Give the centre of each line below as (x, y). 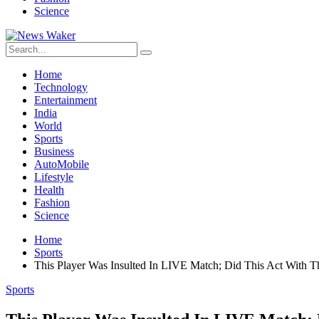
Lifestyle (54, 177)
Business (54, 151)
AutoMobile (62, 164)
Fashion (52, 203)
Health (49, 190)
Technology (61, 87)
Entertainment (66, 100)
